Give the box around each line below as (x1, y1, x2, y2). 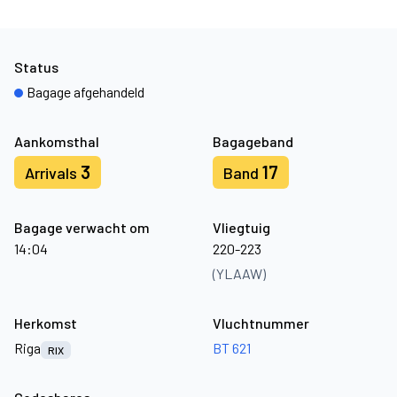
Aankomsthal (14, 133, 99, 150)
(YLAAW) (213, 265, 266, 282)
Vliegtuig (213, 219, 270, 236)
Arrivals (25, 163, 81, 183)
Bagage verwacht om (14, 219, 150, 236)
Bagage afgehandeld (27, 83, 144, 100)
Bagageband (213, 133, 293, 150)
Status (14, 58, 58, 75)
